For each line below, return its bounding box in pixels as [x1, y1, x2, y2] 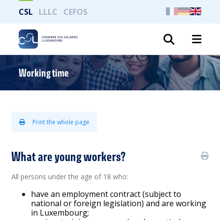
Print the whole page [32, 118, 90, 126]
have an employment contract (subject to [31, 189, 182, 199]
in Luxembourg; [31, 207, 89, 218]
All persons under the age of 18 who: [11, 172, 129, 181]
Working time [19, 66, 69, 79]
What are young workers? [11, 149, 126, 164]
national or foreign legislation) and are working [31, 198, 207, 209]
